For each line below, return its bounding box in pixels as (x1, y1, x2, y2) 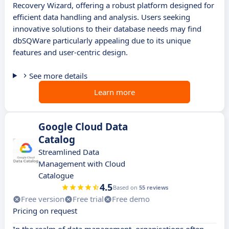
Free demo (112, 194, 150, 204)
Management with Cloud (38, 158, 125, 169)
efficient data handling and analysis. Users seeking (13, 12, 190, 22)
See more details (29, 71, 87, 81)
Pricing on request (13, 205, 77, 216)
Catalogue (38, 170, 74, 181)
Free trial (73, 194, 104, 204)
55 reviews (139, 184, 168, 192)
